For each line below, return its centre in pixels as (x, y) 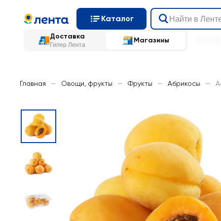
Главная (33, 83)
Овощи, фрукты (87, 83)
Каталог (117, 18)
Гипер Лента (68, 45)
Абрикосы (184, 83)
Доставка (67, 36)
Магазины (151, 40)
